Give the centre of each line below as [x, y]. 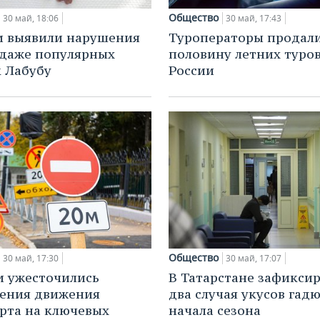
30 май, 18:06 [31, 19]
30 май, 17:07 [254, 259]
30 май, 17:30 [31, 259]
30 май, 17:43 [254, 19]
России [191, 71]
